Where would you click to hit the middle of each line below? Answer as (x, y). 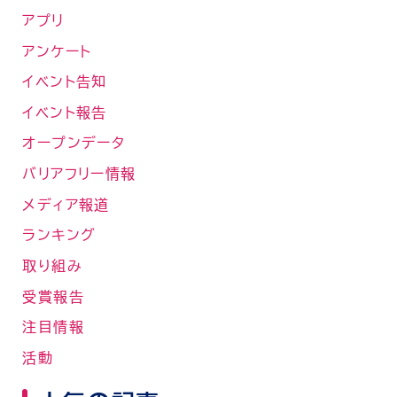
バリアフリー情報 (79, 174)
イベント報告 (65, 112)
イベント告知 (65, 82)
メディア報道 (66, 204)
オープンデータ (74, 143)
